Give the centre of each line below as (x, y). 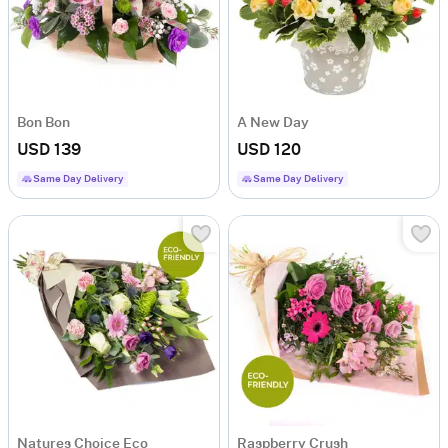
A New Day (273, 122)
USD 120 (269, 149)
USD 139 (49, 149)
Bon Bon (43, 122)
